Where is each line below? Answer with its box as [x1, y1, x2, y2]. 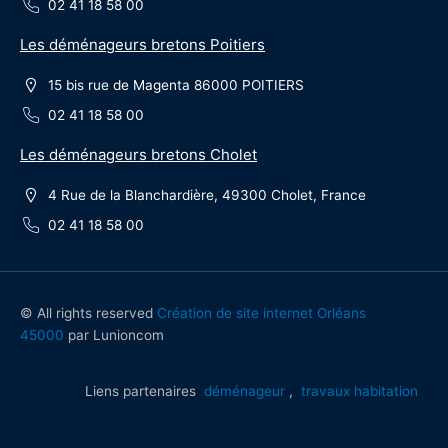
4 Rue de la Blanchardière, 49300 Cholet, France [47, 187, 366, 204]
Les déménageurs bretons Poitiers [20, 35, 265, 55]
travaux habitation [301, 383, 418, 400]
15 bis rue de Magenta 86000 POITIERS [47, 77, 304, 94]
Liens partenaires [85, 383, 204, 400]
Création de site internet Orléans [157, 305, 366, 322]
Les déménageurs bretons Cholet [20, 145, 257, 165]
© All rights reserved [20, 305, 157, 322]
